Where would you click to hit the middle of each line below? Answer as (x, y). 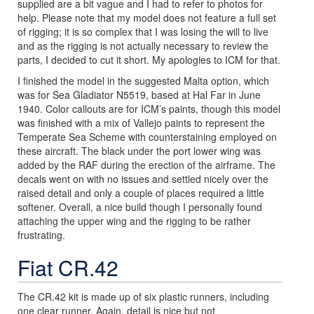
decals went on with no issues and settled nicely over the (143, 178)
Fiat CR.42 (68, 267)
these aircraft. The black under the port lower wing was (139, 150)
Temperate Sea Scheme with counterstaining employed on (147, 136)
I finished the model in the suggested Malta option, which (143, 80)
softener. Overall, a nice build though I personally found (140, 206)
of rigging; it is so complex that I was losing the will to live (143, 31)
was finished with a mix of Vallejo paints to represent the (141, 122)
